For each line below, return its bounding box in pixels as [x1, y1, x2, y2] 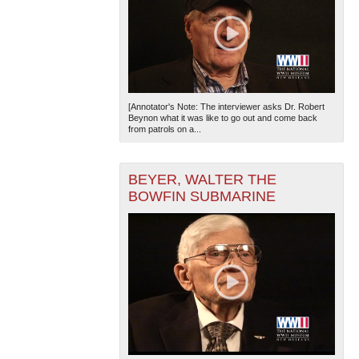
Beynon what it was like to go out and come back [127, 112, 317, 123]
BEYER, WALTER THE [127, 171, 276, 188]
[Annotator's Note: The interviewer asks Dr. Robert [127, 101, 325, 111]
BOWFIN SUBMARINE [127, 188, 276, 204]
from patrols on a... [127, 123, 201, 134]
